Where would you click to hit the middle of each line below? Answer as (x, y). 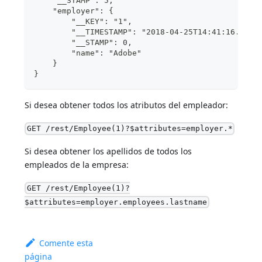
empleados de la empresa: (77, 164)
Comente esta (66, 243)
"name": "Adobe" (88, 53)
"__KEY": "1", (83, 21)
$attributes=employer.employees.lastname (116, 202)
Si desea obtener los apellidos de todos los (108, 151)
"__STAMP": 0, (83, 42)
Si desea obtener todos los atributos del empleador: (127, 105)
